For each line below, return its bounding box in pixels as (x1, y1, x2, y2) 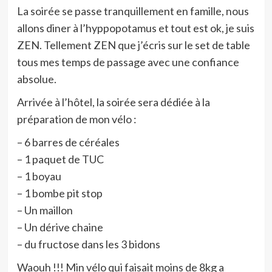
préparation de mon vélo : (16, 112, 137, 126)
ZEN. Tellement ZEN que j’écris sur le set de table (16, 38, 250, 52)
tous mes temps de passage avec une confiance (16, 55, 239, 69)
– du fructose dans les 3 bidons (16, 237, 160, 251)
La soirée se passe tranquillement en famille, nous (16, 4, 249, 18)
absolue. (16, 72, 56, 86)
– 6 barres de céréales (16, 135, 120, 149)
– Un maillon (16, 203, 73, 217)
